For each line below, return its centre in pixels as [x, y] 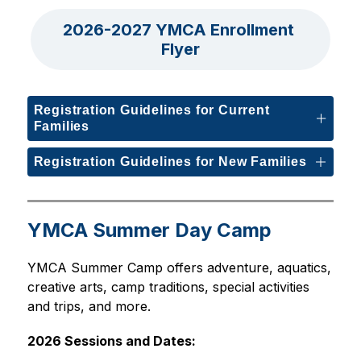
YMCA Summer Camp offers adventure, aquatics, [179, 268]
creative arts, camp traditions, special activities [168, 287]
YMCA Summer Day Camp [149, 230]
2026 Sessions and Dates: [111, 341]
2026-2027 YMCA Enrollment [178, 30]
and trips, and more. [89, 306]
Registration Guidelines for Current [151, 110]
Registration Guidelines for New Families [170, 162]
